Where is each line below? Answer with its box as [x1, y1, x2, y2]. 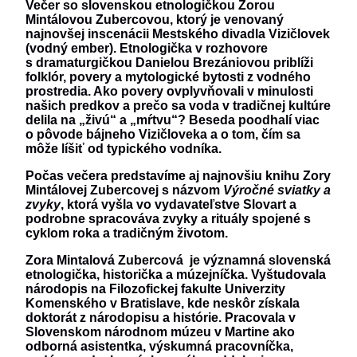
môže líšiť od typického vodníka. [25, 142, 222, 156]
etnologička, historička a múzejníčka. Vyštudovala [25, 268, 326, 282]
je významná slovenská [183, 253, 331, 268]
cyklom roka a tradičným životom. [25, 226, 228, 241]
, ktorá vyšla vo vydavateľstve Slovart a [61, 198, 296, 212]
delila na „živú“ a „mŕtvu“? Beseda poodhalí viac [25, 113, 320, 127]
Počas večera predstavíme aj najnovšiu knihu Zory [25, 169, 331, 183]
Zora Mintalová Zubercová [25, 253, 183, 268]
